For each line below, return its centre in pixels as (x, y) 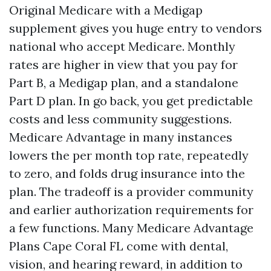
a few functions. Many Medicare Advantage (131, 228)
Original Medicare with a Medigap (106, 10)
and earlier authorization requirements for (131, 210)
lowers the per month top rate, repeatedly (129, 155)
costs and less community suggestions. (120, 119)
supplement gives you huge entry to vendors (135, 28)
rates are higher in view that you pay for (123, 64)
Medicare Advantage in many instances (121, 137)
